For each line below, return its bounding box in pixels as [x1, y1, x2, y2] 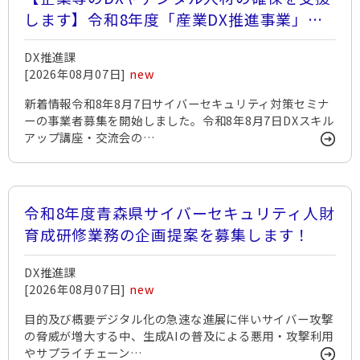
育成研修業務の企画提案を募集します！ [24, 223, 311, 245]
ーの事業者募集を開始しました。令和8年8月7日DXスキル [24, 112, 334, 129]
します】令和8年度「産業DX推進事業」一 [24, 8, 324, 30]
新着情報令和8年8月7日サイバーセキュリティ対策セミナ [24, 95, 330, 112]
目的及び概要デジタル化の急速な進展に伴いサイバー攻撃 [24, 310, 333, 327]
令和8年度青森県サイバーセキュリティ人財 [24, 202, 335, 223]
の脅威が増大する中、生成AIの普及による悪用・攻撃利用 [24, 327, 334, 344]
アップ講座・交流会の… [24, 129, 156, 145]
